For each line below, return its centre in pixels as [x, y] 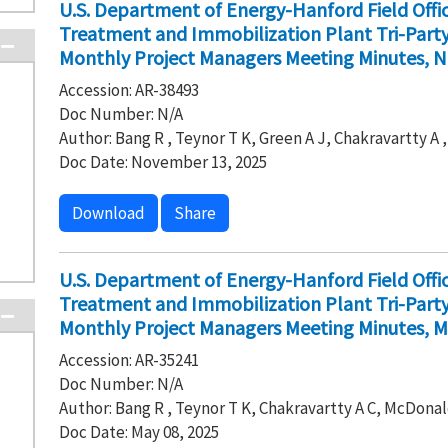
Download [108, 213]
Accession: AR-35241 [128, 360]
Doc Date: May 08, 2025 [138, 432]
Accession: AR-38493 [128, 90]
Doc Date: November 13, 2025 [162, 162]
